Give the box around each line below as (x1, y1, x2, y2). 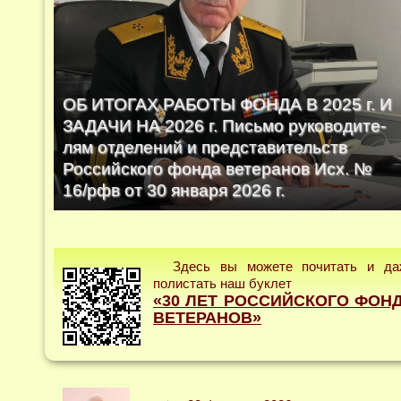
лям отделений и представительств (63, 138, 347, 158)
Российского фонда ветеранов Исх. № (63, 159, 371, 179)
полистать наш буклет (153, 276, 292, 291)
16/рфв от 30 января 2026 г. (63, 181, 285, 200)
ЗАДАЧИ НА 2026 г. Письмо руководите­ (63, 116, 386, 136)
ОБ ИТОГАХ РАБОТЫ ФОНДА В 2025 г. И (63, 95, 392, 115)
